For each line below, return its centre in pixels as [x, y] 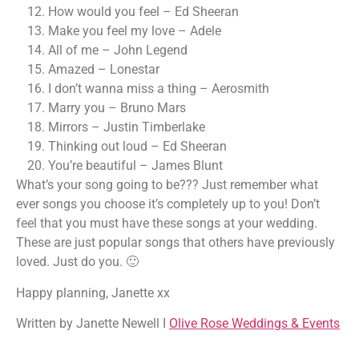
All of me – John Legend [118, 50]
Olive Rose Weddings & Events [254, 323]
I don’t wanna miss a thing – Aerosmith [159, 89]
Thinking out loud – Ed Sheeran [137, 147]
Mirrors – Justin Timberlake [127, 127]
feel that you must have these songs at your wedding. [167, 224]
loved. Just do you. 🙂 [79, 262]
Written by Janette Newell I [93, 323]
